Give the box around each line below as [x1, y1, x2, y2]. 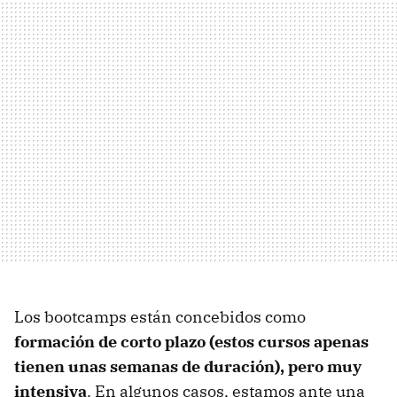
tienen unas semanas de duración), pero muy [14, 355, 362, 377]
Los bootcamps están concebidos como [14, 306, 306, 327]
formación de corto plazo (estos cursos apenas [14, 331, 369, 352]
